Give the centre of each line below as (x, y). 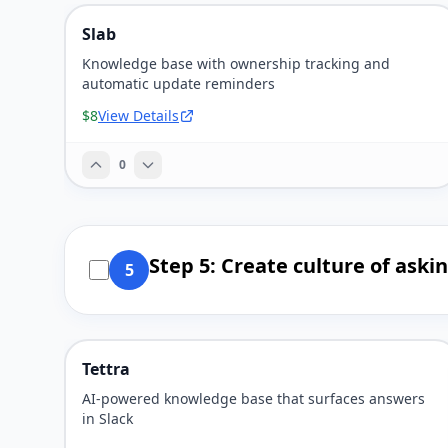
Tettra (106, 369)
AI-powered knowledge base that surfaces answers (253, 398)
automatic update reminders (178, 83)
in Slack (107, 418)
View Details (138, 115)
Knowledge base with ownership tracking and (236, 63)
